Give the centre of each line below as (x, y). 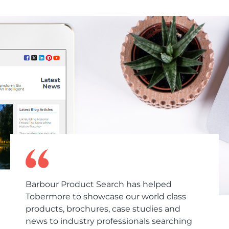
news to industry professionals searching (109, 221)
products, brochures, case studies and (103, 209)
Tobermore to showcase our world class (106, 196)
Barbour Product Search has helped (99, 184)
